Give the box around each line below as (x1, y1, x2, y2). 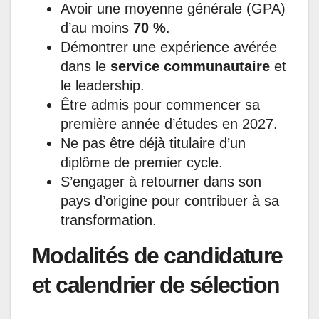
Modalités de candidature (32, 242, 283, 268)
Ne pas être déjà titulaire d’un (61, 135, 246, 151)
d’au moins (61, 19, 133, 36)
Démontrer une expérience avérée (61, 38, 277, 55)
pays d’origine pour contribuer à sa (61, 192, 279, 209)
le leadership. (61, 77, 145, 93)
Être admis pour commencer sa (61, 96, 260, 113)
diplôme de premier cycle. (61, 154, 223, 170)
